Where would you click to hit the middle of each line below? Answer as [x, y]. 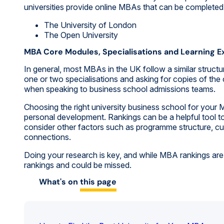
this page [98, 181]
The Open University [81, 35]
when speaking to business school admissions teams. [120, 89]
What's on [59, 181]
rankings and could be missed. [78, 165]
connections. [47, 137]
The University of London [90, 25]
